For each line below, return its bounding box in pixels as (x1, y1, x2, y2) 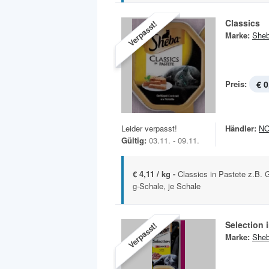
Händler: (225, 122, 256, 134)
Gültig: (121, 134, 147, 147)
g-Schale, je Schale (133, 180, 201, 192)
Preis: (225, 78, 247, 90)
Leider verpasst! (121, 122, 177, 134)
